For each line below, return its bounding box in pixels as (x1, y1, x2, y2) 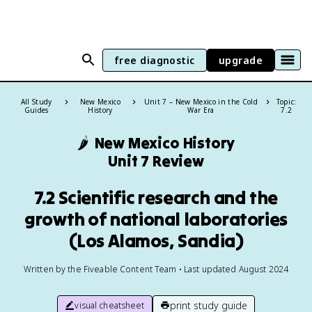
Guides (24, 105, 49, 115)
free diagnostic (114, 53, 195, 67)
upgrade (218, 53, 263, 67)
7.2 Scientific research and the (34, 186, 278, 209)
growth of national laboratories (24, 208, 288, 231)
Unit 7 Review (108, 151, 204, 171)
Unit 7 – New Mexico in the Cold (143, 97, 258, 107)
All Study (20, 97, 52, 107)
